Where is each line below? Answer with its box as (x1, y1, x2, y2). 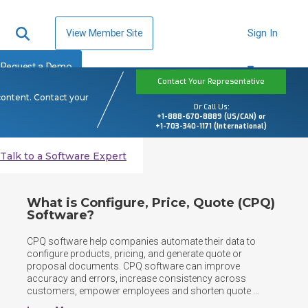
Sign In (247, 27, 278, 39)
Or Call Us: (192, 102, 230, 111)
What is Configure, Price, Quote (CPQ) (27, 195, 276, 210)
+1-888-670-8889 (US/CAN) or (156, 111, 266, 121)
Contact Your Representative (157, 76, 265, 87)
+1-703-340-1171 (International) (155, 121, 267, 131)
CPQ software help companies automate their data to (27, 236, 256, 247)
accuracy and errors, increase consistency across (27, 273, 247, 284)
